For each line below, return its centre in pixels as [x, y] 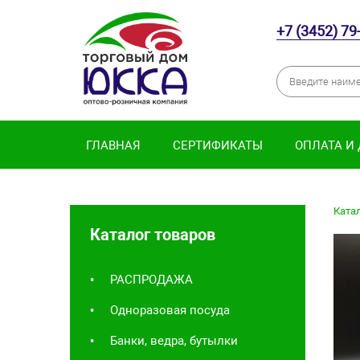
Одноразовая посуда [170, 310]
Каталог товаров [153, 234]
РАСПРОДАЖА [151, 279]
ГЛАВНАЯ [113, 145]
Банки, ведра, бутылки [174, 340]
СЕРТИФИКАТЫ [218, 145]
